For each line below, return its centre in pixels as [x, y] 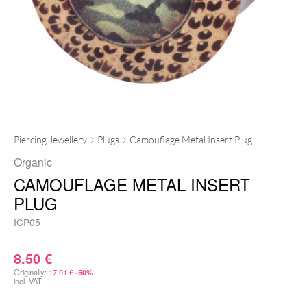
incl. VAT [28, 281]
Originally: [31, 272]
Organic [33, 162]
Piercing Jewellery [50, 139]
